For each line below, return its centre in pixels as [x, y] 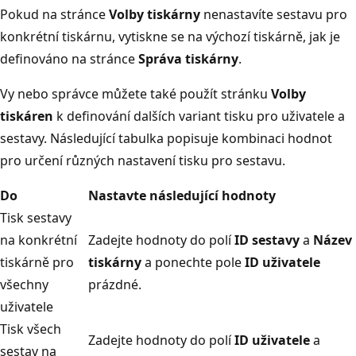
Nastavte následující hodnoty [182, 195]
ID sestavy [267, 240]
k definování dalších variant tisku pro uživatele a [199, 116]
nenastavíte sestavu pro [274, 14]
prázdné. [115, 284]
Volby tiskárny [155, 14]
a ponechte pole [193, 262]
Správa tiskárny [188, 58]
